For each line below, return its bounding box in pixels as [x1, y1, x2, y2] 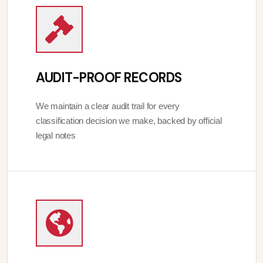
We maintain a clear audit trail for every [36, 101, 180, 112]
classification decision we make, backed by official [36, 116, 222, 126]
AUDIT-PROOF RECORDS [36, 69, 182, 87]
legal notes [36, 130, 76, 141]
